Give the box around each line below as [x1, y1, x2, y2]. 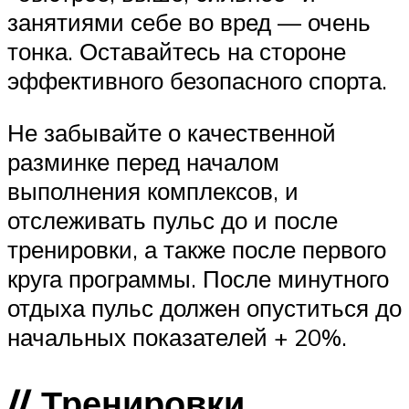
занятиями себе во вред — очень [7, 6, 371, 37]
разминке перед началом [7, 147, 279, 177]
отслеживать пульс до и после [7, 205, 338, 236]
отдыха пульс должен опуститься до [7, 293, 402, 323]
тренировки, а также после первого [7, 235, 386, 265]
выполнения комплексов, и [7, 176, 299, 206]
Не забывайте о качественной [7, 118, 336, 148]
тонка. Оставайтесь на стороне [7, 36, 346, 66]
